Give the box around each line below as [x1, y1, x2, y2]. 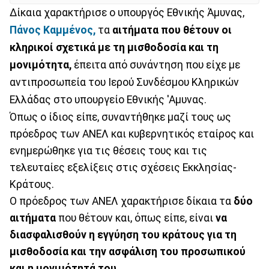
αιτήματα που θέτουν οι [110, 23, 232, 36]
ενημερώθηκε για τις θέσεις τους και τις [10, 144, 207, 157]
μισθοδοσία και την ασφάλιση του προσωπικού [10, 245, 246, 258]
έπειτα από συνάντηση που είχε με [71, 58, 240, 71]
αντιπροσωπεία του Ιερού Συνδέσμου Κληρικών [10, 76, 239, 88]
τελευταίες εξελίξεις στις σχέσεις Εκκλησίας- [10, 161, 237, 174]
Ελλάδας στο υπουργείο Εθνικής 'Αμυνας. [10, 93, 207, 106]
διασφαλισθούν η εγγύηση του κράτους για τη [10, 228, 237, 241]
